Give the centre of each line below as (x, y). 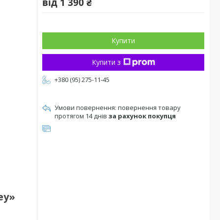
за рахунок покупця (142, 116)
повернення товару (149, 108)
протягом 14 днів (82, 116)
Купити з (106, 62)
